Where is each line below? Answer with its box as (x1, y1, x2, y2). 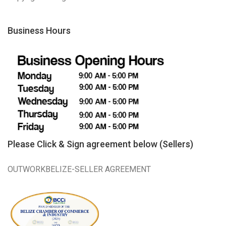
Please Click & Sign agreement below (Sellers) (8, 138, 193, 149)
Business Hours (8, 25, 71, 36)
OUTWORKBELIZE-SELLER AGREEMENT (8, 164, 151, 174)
